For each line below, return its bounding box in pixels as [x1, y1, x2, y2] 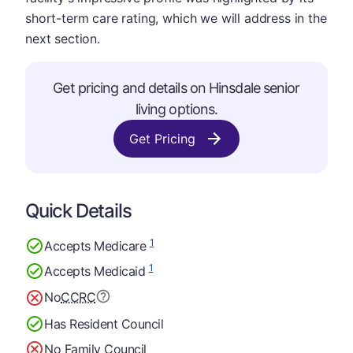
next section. [25, 31, 100, 46]
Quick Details [25, 199, 132, 222]
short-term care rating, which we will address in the [25, 10, 327, 26]
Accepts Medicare [44, 237, 150, 254]
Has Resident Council [44, 315, 164, 332]
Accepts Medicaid [44, 262, 149, 279]
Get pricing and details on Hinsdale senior [53, 80, 300, 96]
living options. [135, 101, 218, 117]
